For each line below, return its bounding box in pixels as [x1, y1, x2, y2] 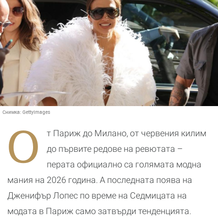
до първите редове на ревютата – [47, 144, 183, 154]
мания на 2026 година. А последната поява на [7, 175, 192, 185]
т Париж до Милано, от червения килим [47, 128, 206, 138]
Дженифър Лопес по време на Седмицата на [7, 190, 187, 200]
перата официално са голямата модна [47, 159, 201, 169]
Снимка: [2, 109, 22, 115]
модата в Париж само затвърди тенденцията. [7, 206, 191, 216]
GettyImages [22, 109, 50, 115]
